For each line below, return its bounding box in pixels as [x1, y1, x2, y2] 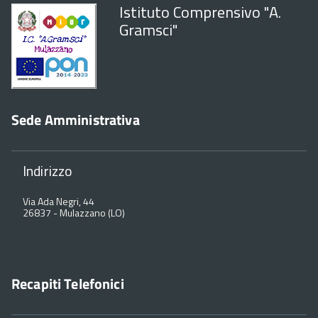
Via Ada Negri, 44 [23, 194, 94, 209]
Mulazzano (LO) [60, 205, 125, 221]
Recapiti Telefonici [11, 273, 124, 295]
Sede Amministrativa [11, 109, 140, 131]
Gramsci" [119, 18, 178, 43]
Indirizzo [23, 160, 73, 182]
